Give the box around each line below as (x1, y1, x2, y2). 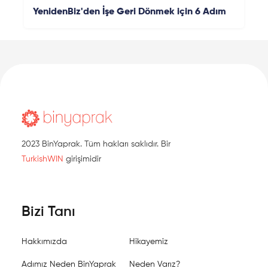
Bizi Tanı (22, 204, 75, 219)
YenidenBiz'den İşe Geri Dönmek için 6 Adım (33, 7, 226, 17)
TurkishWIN (22, 154, 63, 163)
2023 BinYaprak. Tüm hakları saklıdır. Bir (22, 139, 170, 148)
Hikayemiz (129, 237, 168, 246)
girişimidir (63, 154, 101, 163)
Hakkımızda (22, 237, 67, 246)
